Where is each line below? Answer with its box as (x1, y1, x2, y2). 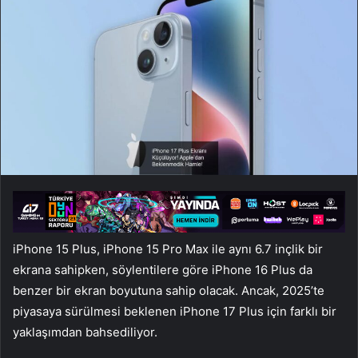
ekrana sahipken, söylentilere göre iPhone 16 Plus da (13, 261, 312, 277)
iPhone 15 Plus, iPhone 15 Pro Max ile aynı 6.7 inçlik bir (13, 241, 323, 257)
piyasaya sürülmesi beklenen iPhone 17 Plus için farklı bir (13, 303, 336, 319)
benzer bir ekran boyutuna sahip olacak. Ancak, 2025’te (13, 282, 324, 298)
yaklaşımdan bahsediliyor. (13, 324, 157, 340)
